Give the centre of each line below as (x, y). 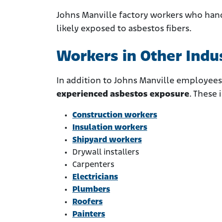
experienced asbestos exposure (123, 95)
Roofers (87, 202)
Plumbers (91, 190)
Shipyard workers (107, 140)
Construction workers (115, 115)
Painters (89, 215)
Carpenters (93, 165)
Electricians (95, 177)
